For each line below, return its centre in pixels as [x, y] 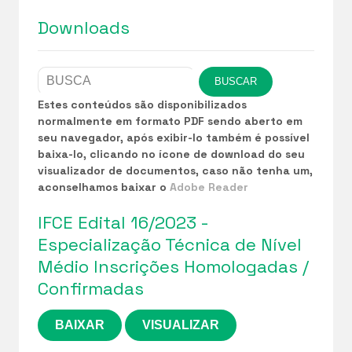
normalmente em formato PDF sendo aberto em [170, 121]
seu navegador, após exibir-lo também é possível [174, 137]
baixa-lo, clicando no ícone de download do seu [171, 154]
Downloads [84, 27]
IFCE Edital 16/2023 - [123, 222]
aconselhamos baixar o [104, 187]
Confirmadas [91, 288]
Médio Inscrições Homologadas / [173, 266]
